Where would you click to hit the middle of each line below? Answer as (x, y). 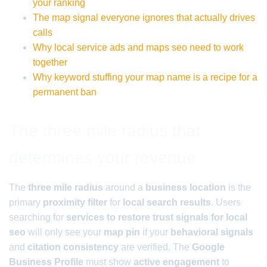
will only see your (65, 232)
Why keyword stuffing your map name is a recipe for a (145, 77)
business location (186, 187)
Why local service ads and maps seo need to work (138, 47)
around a (124, 187)
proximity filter (75, 202)
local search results (167, 202)
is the (238, 187)
